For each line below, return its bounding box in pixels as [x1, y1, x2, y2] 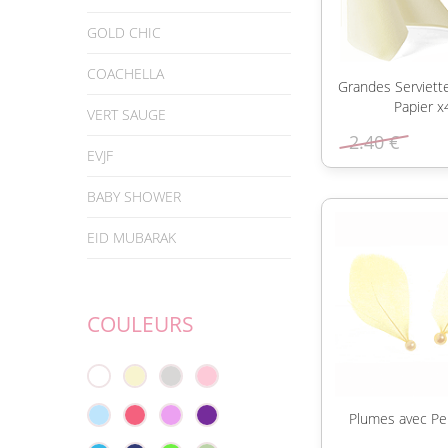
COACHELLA [87, 64, 164, 83]
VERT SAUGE [87, 105, 166, 124]
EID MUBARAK [87, 228, 176, 247]
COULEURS [87, 310, 194, 338]
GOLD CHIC [87, 23, 161, 42]
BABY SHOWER [87, 187, 181, 206]
